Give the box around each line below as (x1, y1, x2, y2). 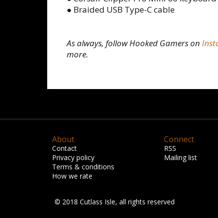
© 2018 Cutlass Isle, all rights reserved (54, 197, 175, 206)
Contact (52, 144, 77, 153)
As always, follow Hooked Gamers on (67, 37, 202, 49)
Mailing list (164, 153, 197, 162)
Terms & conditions (52, 162, 114, 171)
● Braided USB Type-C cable (67, 4, 175, 15)
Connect (164, 134, 194, 145)
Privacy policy (52, 153, 94, 162)
